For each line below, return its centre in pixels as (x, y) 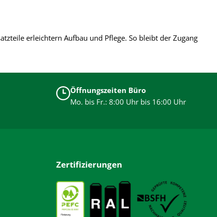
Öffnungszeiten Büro (108, 90)
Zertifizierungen (89, 165)
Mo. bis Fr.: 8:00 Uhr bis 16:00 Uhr (128, 102)
